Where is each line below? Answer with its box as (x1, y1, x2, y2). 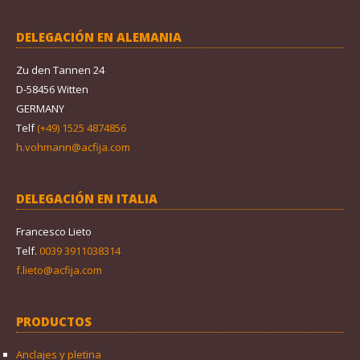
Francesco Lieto (16, 223, 92, 239)
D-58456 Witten (16, 81, 88, 96)
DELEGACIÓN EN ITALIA (16, 190, 157, 207)
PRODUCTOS (16, 313, 92, 329)
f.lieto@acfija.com (16, 262, 102, 277)
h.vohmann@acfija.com (16, 139, 130, 154)
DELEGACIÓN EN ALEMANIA (16, 28, 182, 45)
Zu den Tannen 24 (16, 62, 104, 77)
